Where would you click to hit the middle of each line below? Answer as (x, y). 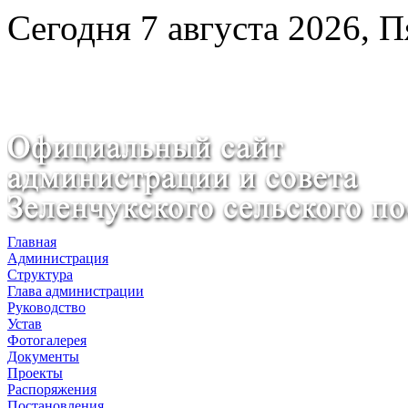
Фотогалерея (47, 340)
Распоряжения (52, 389)
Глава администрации (76, 291)
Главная (32, 242)
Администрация (58, 258)
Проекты (35, 373)
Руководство (46, 307)
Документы (43, 357)
